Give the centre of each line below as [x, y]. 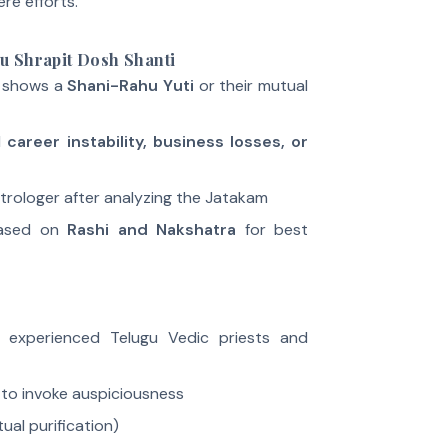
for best [272, 229]
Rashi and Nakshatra [152, 229]
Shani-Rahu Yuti [131, 85]
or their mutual [251, 85]
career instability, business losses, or [158, 141]
